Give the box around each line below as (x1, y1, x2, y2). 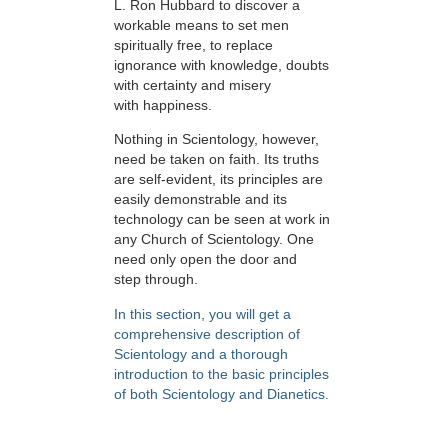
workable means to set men (114, 16, 289, 33)
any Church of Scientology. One (114, 231, 314, 248)
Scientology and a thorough (114, 345, 288, 362)
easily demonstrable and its (114, 191, 287, 208)
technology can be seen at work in (114, 211, 330, 228)
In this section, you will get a (114, 305, 291, 322)
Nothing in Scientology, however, (114, 131, 319, 148)
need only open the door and (114, 251, 297, 268)
